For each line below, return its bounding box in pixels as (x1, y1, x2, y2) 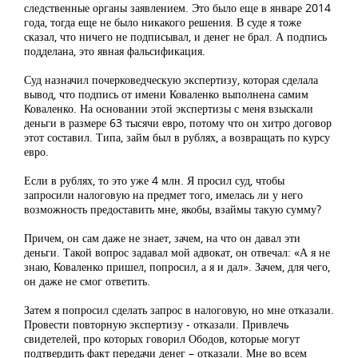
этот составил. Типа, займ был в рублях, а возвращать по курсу (24, 129, 330, 145)
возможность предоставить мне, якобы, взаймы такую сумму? (24, 201, 321, 217)
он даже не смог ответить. (24, 273, 150, 289)
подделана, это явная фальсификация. (24, 43, 205, 59)
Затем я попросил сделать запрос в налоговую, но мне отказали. (24, 302, 334, 318)
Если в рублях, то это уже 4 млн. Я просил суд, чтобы (24, 173, 284, 189)
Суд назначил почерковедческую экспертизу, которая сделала (24, 72, 318, 88)
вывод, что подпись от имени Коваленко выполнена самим (24, 86, 308, 102)
